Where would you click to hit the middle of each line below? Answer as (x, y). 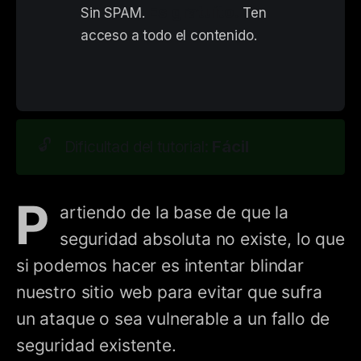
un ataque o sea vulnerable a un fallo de (173, 319)
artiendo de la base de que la (174, 213)
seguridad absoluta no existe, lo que (202, 239)
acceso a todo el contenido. (169, 35)
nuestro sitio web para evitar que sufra (169, 293)
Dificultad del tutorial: (138, 147)
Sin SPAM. (115, 12)
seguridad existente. (96, 346)
